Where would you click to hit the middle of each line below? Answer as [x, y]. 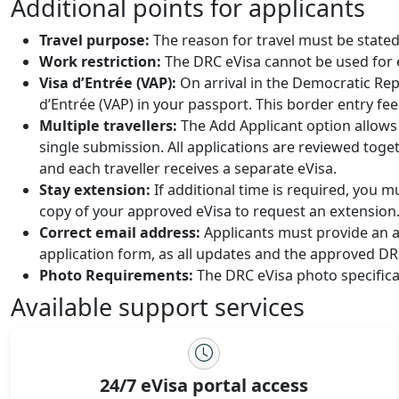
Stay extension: [95, 189]
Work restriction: [100, 61]
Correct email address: [120, 232]
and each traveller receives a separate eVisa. [188, 168]
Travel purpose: [94, 40]
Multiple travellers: [108, 125]
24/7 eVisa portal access [204, 385]
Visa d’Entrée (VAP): [108, 82]
